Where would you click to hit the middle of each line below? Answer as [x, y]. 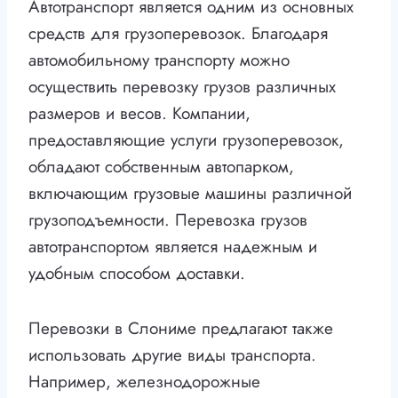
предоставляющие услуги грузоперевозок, [186, 140]
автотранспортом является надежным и [173, 247]
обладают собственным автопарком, [161, 167]
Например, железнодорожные [144, 382]
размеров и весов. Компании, [139, 114]
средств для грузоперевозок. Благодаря [178, 34]
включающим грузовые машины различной [190, 194]
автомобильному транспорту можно [159, 60]
